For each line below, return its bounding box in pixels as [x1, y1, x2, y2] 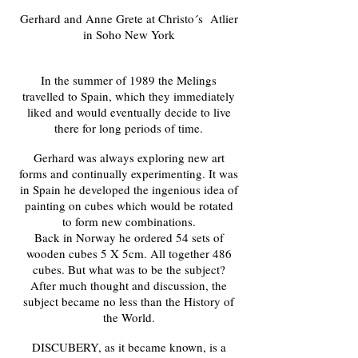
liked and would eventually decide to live [26, 104, 231, 120]
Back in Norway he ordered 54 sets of [34, 229, 224, 245]
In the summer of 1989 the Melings [41, 72, 217, 88]
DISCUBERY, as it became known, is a [31, 339, 226, 355]
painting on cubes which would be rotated [24, 197, 233, 213]
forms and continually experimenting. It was [19, 165, 238, 181]
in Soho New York [82, 26, 175, 42]
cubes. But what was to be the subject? [32, 261, 225, 277]
